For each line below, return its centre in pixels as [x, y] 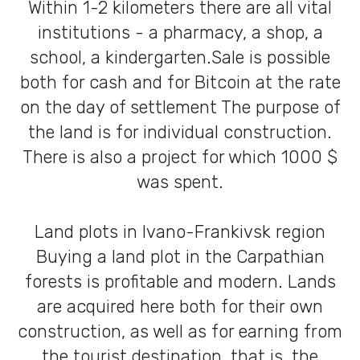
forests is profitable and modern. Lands [180, 282]
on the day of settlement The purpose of [180, 107]
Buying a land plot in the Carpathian [180, 257]
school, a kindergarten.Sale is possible [180, 57]
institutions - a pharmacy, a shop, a [180, 33]
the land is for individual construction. [180, 132]
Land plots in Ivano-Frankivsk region [180, 232]
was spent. [180, 182]
